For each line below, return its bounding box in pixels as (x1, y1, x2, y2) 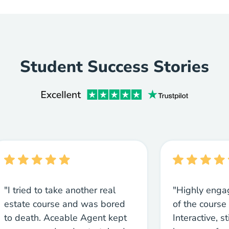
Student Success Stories (20, 56, 209, 78)
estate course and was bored (4, 198, 125, 211)
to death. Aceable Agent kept (4, 212, 127, 224)
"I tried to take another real (4, 184, 116, 197)
